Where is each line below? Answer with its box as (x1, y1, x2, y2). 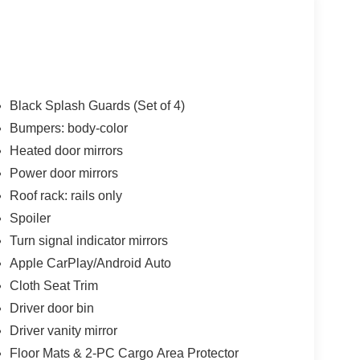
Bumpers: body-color (9, 121, 128, 135)
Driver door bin (9, 301, 94, 315)
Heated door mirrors (9, 143, 123, 157)
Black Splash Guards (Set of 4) (9, 98, 185, 112)
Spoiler (9, 211, 51, 225)
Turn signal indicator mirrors (9, 233, 168, 247)
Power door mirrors (9, 166, 118, 180)
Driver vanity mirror (9, 323, 117, 337)
